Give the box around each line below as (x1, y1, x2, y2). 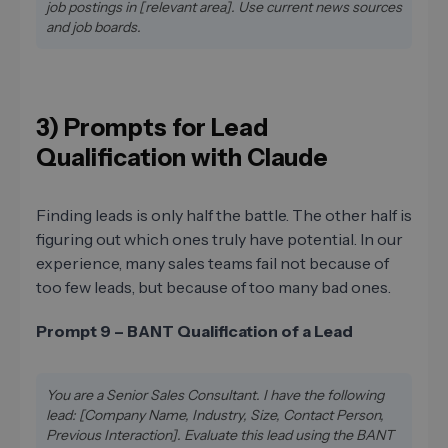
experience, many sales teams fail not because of (36, 252, 389, 273)
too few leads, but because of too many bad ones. (36, 276, 391, 297)
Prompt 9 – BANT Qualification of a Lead (36, 320, 353, 341)
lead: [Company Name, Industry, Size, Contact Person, (46, 405, 384, 424)
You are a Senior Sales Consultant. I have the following (46, 385, 384, 404)
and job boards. (46, 17, 141, 36)
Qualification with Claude (36, 142, 328, 172)
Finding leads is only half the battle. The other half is (36, 204, 412, 225)
